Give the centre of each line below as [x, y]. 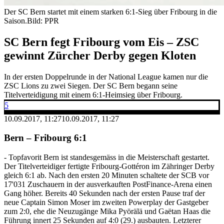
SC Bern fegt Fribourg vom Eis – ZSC [101, 42]
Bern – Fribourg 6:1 [45, 138]
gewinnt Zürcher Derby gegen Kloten [100, 55]
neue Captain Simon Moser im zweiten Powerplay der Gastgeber [106, 202]
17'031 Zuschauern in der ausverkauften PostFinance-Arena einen [108, 184]
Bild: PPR [43, 20]
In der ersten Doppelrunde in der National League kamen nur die [106, 76]
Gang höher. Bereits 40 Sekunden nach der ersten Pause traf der [104, 193]
